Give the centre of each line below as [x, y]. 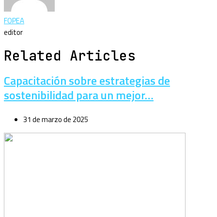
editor [13, 32]
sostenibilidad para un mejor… [79, 95]
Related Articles [70, 56]
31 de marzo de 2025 [56, 120]
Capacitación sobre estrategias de [87, 81]
